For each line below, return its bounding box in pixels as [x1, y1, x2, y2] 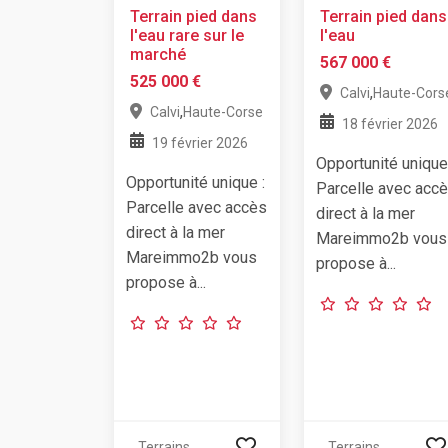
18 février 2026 [342, 115, 438, 132]
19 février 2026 [152, 134, 248, 151]
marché [130, 44, 186, 64]
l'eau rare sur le [130, 25, 244, 45]
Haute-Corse [183, 103, 263, 120]
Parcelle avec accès [126, 197, 267, 217]
